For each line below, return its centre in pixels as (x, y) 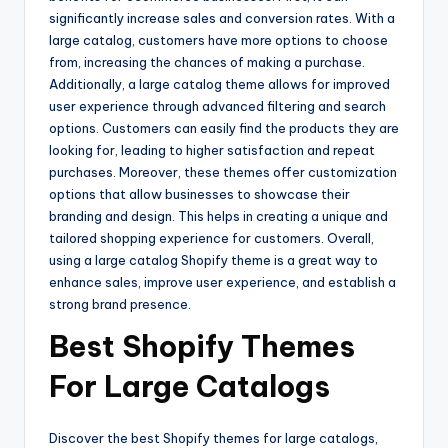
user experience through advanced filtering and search (217, 106)
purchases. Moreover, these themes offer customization (223, 172)
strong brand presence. (120, 304)
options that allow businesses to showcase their (199, 194)
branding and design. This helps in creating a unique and (218, 216)
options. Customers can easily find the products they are (224, 128)
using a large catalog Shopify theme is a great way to (213, 260)
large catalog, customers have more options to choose (218, 40)
